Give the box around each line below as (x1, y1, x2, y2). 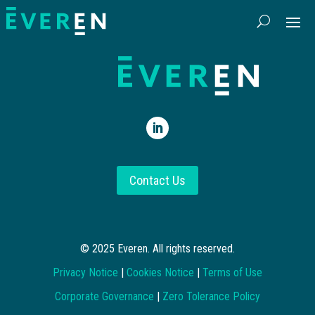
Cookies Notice (126, 265, 194, 279)
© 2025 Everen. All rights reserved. (79, 241, 235, 255)
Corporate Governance (54, 289, 154, 303)
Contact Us (129, 172, 186, 188)
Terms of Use (202, 265, 262, 279)
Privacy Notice (52, 265, 118, 279)
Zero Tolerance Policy (162, 289, 260, 303)
